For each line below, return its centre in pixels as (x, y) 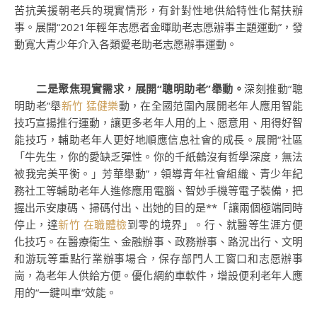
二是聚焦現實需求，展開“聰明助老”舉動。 (140, 88)
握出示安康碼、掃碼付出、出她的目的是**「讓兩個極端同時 (158, 207)
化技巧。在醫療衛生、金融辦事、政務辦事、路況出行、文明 (158, 241)
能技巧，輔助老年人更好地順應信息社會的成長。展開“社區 (158, 139)
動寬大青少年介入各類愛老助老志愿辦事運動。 (126, 44)
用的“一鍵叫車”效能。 (65, 292)
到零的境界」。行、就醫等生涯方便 (215, 224)
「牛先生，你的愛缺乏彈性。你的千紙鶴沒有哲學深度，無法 (158, 156)
